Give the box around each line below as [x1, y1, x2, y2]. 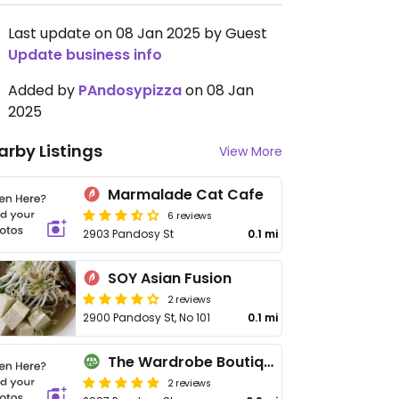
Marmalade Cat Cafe [108, 184, 265, 205]
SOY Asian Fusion [108, 268, 232, 289]
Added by [8, 80, 78, 101]
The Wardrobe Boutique [264, 352, 274, 372]
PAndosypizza [78, 80, 182, 101]
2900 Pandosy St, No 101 [83, 310, 211, 325]
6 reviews [167, 208, 213, 222]
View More [219, 142, 282, 160]
